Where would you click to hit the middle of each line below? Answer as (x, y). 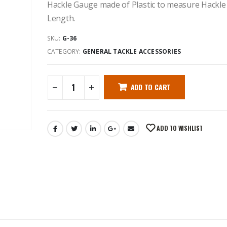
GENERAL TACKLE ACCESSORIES (131, 51)
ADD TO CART (151, 87)
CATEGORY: (65, 51)
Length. (61, 18)
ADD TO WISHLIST (180, 128)
